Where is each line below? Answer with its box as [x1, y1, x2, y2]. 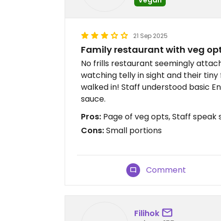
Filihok [134, 207, 159, 219]
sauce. [81, 93, 106, 105]
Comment [146, 164, 186, 176]
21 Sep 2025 [133, 32, 168, 40]
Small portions [104, 125, 162, 136]
